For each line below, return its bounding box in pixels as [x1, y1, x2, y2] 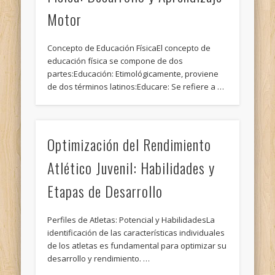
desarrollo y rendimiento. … [47, 252, 150, 264]
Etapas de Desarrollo [47, 179, 163, 202]
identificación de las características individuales [47, 227, 225, 238]
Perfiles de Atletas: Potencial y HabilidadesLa [47, 214, 215, 225]
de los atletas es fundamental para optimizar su [47, 239, 227, 251]
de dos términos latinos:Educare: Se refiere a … [47, 81, 225, 93]
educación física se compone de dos [47, 55, 184, 67]
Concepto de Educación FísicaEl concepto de [47, 42, 211, 54]
